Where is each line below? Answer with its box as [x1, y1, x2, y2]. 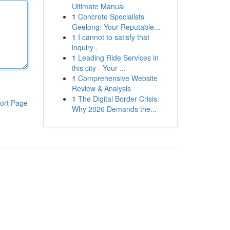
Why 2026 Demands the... [71, 104, 157, 114]
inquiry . [71, 42, 98, 52]
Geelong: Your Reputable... [71, 22, 160, 32]
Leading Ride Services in [78, 52, 159, 63]
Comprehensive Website [78, 73, 158, 83]
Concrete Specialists [78, 11, 144, 22]
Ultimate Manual [71, 1, 125, 11]
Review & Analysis [71, 83, 131, 93]
